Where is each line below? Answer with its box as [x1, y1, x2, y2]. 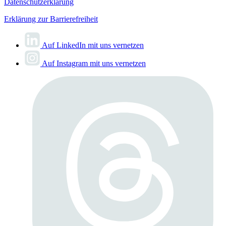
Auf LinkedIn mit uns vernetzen [42, 41, 144, 50]
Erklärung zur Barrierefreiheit [4, 15, 98, 24]
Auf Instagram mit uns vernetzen [42, 59, 146, 68]
